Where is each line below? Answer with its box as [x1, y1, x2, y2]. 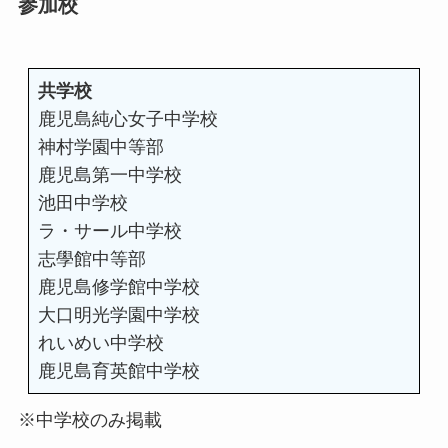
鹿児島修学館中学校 [37, 277, 200, 298]
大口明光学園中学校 [37, 305, 200, 326]
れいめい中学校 [37, 333, 164, 354]
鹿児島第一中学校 [37, 165, 182, 186]
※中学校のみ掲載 [17, 410, 162, 431]
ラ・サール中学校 [37, 221, 182, 242]
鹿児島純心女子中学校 [37, 109, 218, 130]
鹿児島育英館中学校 [37, 361, 200, 382]
